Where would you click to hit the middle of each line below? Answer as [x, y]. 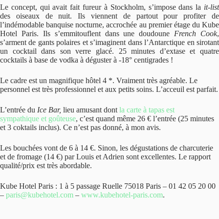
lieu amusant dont [90, 110]
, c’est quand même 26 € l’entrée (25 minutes [145, 119]
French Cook [196, 33]
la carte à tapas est [147, 110]
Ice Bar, [49, 110]
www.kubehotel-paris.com [122, 195]
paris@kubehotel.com [40, 195]
